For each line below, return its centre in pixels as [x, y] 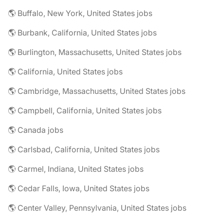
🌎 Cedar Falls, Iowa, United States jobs [79, 189]
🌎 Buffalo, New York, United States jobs [80, 13]
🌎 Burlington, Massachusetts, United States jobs [95, 52]
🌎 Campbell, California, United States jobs [85, 111]
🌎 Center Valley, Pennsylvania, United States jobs [97, 208]
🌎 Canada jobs [36, 130]
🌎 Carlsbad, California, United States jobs [84, 150]
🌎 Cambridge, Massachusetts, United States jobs [97, 91]
